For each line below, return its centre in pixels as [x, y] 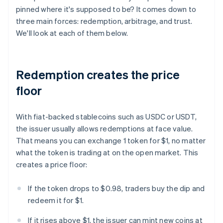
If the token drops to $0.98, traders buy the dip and [116, 188]
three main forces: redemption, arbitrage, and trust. [104, 21]
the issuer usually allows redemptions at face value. [105, 129]
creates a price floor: [52, 165]
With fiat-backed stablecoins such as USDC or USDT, [107, 117]
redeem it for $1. [56, 200]
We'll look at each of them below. [72, 33]
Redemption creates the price [98, 75]
